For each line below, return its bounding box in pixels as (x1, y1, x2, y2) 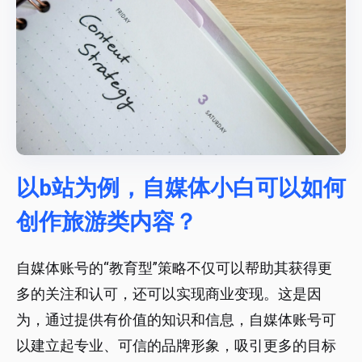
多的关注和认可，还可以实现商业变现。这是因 (16, 285, 322, 303)
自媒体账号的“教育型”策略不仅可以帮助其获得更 (16, 259, 332, 277)
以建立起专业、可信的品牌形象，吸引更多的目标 (16, 337, 336, 355)
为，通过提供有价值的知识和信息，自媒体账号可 (16, 311, 336, 329)
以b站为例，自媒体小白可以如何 (16, 175, 346, 202)
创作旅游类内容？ (16, 208, 197, 236)
